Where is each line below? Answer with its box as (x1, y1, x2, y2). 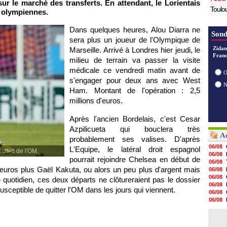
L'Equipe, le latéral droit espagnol (69, 145, 200, 154)
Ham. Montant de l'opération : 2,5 (69, 86, 200, 95)
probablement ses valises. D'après (69, 135, 200, 143)
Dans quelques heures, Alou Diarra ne (69, 25, 200, 34)
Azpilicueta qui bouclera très (69, 125, 200, 133)
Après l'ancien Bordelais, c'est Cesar (69, 115, 200, 123)
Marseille (69, 46, 99, 54)
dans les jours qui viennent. (84, 185, 175, 194)
